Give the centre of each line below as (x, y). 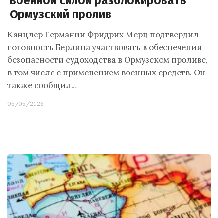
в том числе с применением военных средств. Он (106, 73)
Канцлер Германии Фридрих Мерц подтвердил (103, 35)
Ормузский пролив (61, 14)
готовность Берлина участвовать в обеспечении (105, 47)
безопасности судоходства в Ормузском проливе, (108, 60)
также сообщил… (42, 85)
